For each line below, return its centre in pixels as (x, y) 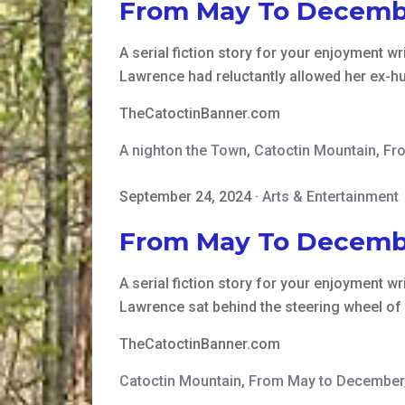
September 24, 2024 (185, 197)
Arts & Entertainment (330, 197)
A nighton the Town (183, 151)
